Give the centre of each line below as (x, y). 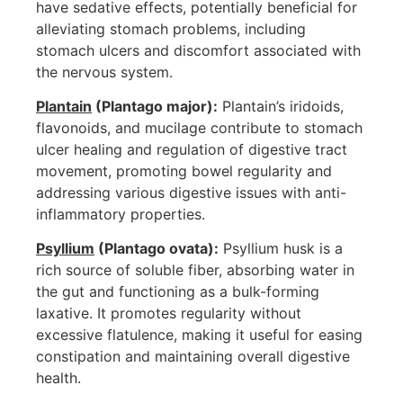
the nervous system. (104, 72)
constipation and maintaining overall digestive (193, 357)
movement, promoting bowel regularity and (184, 170)
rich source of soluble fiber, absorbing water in (195, 270)
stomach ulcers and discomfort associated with (198, 50)
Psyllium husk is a (281, 249)
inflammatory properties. (121, 214)
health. (58, 378)
